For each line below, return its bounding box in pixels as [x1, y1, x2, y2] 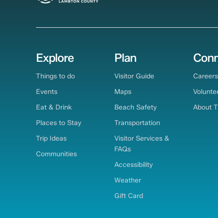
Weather [114, 176, 142, 184]
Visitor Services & [114, 134, 170, 142]
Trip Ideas [36, 134, 67, 142]
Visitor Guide [114, 72, 155, 80]
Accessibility [114, 160, 153, 168]
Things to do [36, 72, 75, 80]
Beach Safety [114, 103, 157, 111]
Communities [36, 149, 77, 158]
